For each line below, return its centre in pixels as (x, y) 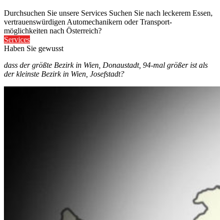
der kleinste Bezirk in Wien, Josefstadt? (64, 74)
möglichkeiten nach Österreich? (53, 31)
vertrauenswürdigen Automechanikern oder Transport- (88, 22)
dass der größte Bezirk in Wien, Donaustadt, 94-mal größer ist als (106, 65)
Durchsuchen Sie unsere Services (56, 13)
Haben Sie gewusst (34, 48)
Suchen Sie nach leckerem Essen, (161, 13)
